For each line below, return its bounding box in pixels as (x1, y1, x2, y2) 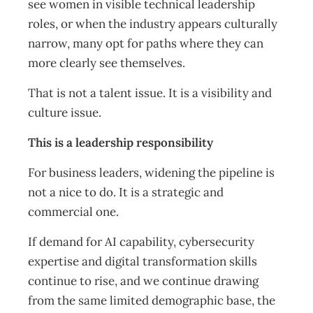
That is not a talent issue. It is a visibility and (28, 85, 272, 101)
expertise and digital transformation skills (28, 254, 257, 269)
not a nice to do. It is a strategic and (28, 184, 224, 200)
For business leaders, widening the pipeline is (28, 165, 275, 180)
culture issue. (28, 105, 101, 120)
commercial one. (28, 204, 119, 219)
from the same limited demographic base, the (28, 293, 275, 308)
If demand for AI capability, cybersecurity (28, 234, 254, 249)
